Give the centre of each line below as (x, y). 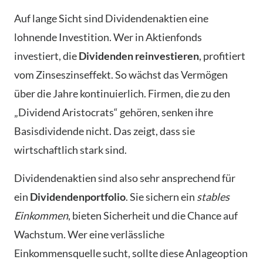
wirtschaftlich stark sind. (70, 150)
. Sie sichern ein (161, 197)
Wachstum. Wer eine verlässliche (89, 235)
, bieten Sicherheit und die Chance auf (153, 216)
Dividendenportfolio (78, 197)
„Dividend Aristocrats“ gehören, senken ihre (114, 112)
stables (213, 197)
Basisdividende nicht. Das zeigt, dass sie (104, 131)
